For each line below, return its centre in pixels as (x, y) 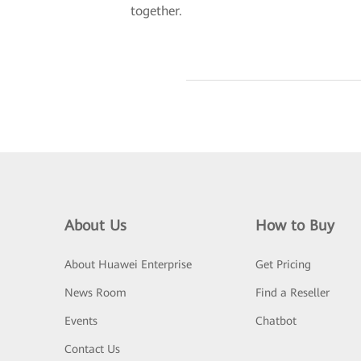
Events (81, 321)
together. (156, 11)
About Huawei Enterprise (128, 264)
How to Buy (295, 225)
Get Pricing (283, 264)
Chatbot (276, 321)
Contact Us (92, 349)
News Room (95, 293)
